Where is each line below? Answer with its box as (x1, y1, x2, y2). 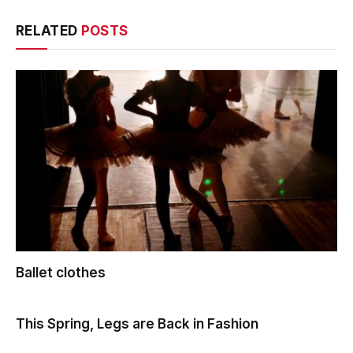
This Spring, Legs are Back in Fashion (16, 315, 258, 332)
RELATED (16, 23, 81, 39)
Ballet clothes (16, 264, 106, 281)
